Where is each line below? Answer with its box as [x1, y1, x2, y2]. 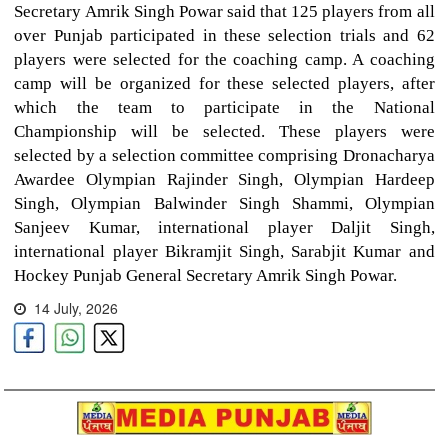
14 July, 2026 [26, 297, 119, 318]
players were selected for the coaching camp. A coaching [14, 49, 435, 69]
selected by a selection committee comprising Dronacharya [14, 145, 435, 165]
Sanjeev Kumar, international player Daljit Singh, [14, 217, 435, 237]
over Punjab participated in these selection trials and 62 [14, 25, 435, 45]
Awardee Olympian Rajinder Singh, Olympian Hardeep [14, 169, 435, 189]
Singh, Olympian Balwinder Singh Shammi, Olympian [14, 193, 435, 213]
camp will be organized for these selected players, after [14, 73, 435, 93]
